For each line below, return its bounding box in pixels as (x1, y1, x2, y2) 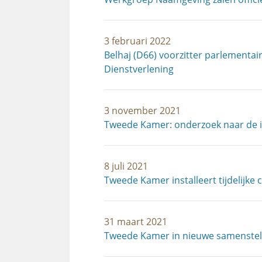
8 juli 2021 (104, 160, 148, 173)
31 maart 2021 (104, 215, 167, 228)
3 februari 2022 (104, 35, 171, 47)
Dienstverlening (104, 63, 174, 75)
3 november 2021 (104, 104, 181, 117)
